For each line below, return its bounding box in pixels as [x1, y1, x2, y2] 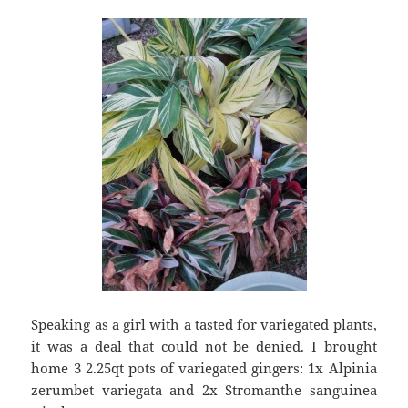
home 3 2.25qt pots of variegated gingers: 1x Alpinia [31, 358, 377, 377]
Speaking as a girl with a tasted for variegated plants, [31, 314, 377, 333]
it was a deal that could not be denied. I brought [31, 336, 377, 355]
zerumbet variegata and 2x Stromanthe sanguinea [31, 380, 377, 399]
